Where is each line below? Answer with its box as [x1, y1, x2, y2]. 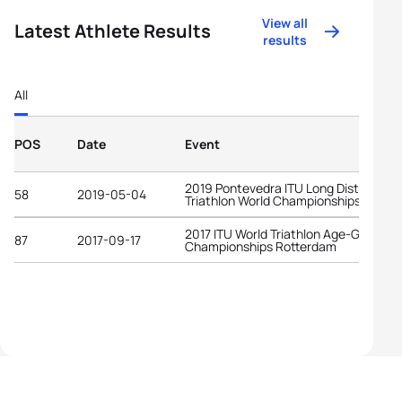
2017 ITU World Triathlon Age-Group [185, 224, 386, 242]
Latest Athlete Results [14, 19, 211, 43]
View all [262, 14, 309, 31]
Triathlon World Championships [185, 191, 361, 209]
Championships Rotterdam [185, 237, 336, 255]
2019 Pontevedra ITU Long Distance [185, 179, 388, 197]
